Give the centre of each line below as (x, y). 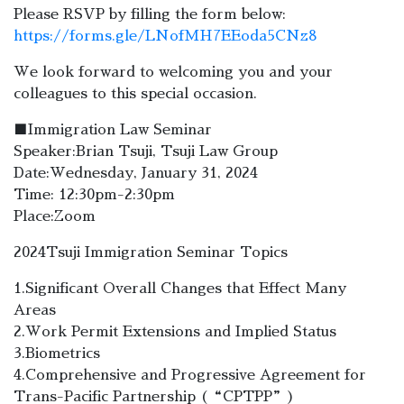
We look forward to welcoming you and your (173, 72)
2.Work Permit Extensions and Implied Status (175, 332)
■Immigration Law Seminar (113, 130)
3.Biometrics (57, 353)
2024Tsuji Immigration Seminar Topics (151, 252)
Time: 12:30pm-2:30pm (94, 195)
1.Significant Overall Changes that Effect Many (180, 289)
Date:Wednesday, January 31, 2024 (136, 173)
